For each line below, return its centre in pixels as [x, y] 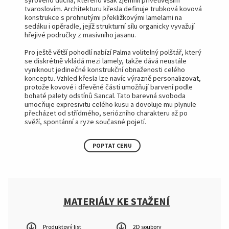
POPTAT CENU [112, 146]
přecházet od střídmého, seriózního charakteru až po [106, 113]
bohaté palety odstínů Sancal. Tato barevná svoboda [105, 95]
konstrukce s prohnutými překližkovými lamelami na [103, 17]
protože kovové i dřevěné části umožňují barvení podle [109, 87]
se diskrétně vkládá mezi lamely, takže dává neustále [106, 61]
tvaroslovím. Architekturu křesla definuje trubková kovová [113, 8]
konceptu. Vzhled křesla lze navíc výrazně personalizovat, [113, 78]
